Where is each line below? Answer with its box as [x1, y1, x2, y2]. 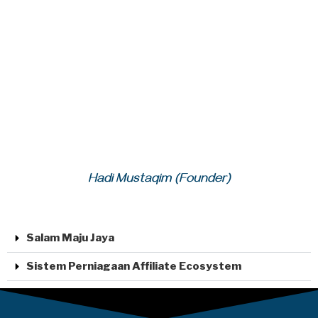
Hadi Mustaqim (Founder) [87, 172, 231, 189]
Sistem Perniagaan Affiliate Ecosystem [26, 260, 241, 273]
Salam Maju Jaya [26, 231, 114, 245]
